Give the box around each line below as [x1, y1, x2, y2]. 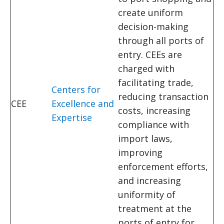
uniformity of [118, 188, 175, 201]
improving [118, 146, 162, 159]
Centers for [51, 83, 100, 96]
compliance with [118, 118, 189, 131]
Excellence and [51, 97, 114, 110]
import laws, [118, 132, 172, 145]
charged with [118, 62, 174, 75]
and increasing [118, 174, 181, 187]
